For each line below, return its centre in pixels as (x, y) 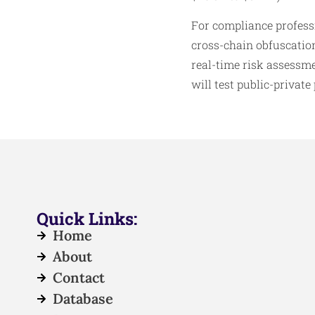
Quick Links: (87, 219)
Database (83, 299)
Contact (78, 278)
